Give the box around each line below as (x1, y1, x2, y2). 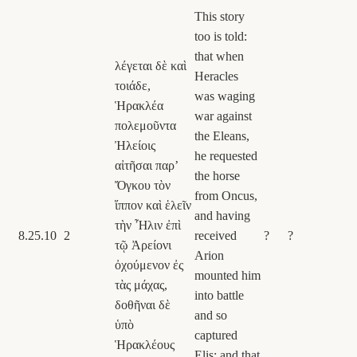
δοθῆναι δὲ (115, 297, 171, 312)
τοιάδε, (115, 78, 151, 92)
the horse (194, 168, 240, 182)
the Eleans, (194, 128, 249, 143)
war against (194, 108, 252, 123)
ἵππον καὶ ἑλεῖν (115, 198, 191, 212)
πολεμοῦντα (115, 118, 176, 132)
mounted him (194, 268, 261, 282)
